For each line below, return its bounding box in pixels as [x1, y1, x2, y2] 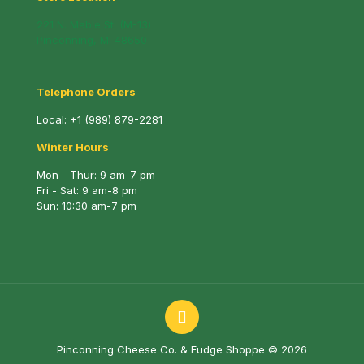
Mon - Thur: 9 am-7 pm [37, 168, 155, 181]
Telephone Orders [37, 85, 136, 98]
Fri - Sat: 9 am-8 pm [37, 184, 137, 197]
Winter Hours [37, 141, 109, 154]
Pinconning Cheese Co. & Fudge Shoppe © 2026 [57, 343, 307, 356]
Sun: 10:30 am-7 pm [37, 199, 136, 212]
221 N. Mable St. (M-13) [37, 18, 151, 31]
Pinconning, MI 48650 [37, 33, 147, 46]
